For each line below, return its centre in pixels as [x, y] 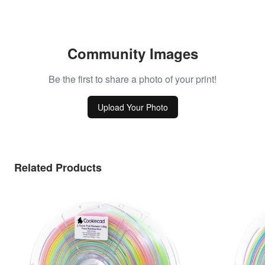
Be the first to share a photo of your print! [132, 79]
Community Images [132, 53]
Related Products [58, 167]
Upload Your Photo [132, 107]
